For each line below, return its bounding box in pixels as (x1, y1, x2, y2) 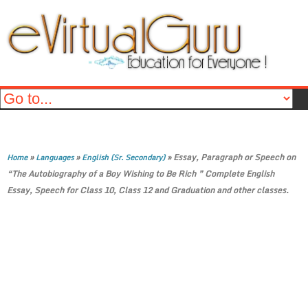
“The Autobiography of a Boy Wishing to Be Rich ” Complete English (7, 167, 274, 180)
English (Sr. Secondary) (82, 151, 165, 164)
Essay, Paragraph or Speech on (173, 151, 296, 164)
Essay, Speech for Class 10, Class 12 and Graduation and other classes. (7, 184, 289, 197)
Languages (36, 151, 74, 164)
